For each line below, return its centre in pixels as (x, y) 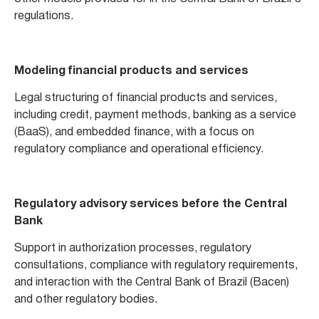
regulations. (44, 16)
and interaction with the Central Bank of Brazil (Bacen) (152, 283)
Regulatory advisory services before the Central (151, 204)
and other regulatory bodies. (86, 300)
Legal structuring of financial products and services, (146, 99)
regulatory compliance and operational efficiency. (139, 150)
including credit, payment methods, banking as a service (155, 116)
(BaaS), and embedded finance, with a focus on (134, 133)
